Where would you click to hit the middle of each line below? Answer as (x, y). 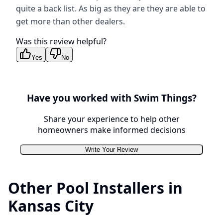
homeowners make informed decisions (111, 130)
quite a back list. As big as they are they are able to (111, 9)
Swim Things (163, 98)
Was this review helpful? (61, 42)
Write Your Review (111, 149)
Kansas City (51, 206)
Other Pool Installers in (95, 188)
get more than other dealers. (70, 22)
